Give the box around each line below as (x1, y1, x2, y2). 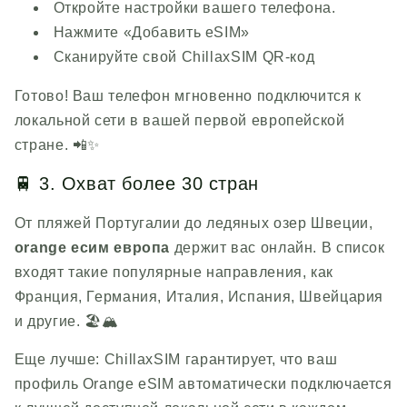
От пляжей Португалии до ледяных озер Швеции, (14, 214, 373, 231)
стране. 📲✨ (14, 136, 101, 153)
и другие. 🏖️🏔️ (14, 313, 119, 329)
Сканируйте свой (53, 48, 182, 65)
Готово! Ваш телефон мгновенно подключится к (14, 87, 362, 104)
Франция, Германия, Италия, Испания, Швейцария (14, 288, 384, 304)
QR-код (257, 48, 315, 65)
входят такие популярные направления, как (14, 263, 333, 280)
